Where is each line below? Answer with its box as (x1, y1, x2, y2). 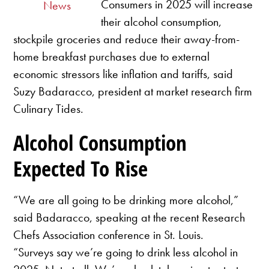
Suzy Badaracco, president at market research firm (13, 83, 253, 99)
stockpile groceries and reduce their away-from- (13, 31, 240, 47)
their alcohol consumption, (101, 13, 222, 29)
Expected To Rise (13, 154, 148, 183)
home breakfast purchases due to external (13, 48, 210, 64)
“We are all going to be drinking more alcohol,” (13, 192, 239, 208)
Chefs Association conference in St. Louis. (13, 227, 204, 243)
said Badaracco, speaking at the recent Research (13, 210, 246, 226)
